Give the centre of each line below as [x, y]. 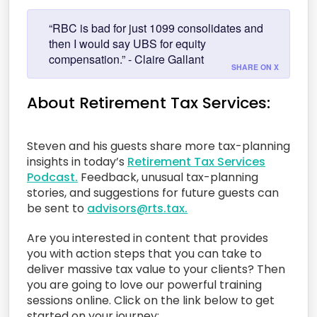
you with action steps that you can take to [144, 254]
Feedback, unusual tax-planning [168, 178]
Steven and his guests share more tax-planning [158, 146]
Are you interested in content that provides [148, 238]
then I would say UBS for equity [127, 44]
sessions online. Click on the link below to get [151, 301]
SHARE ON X [255, 67]
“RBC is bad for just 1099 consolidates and [156, 28]
